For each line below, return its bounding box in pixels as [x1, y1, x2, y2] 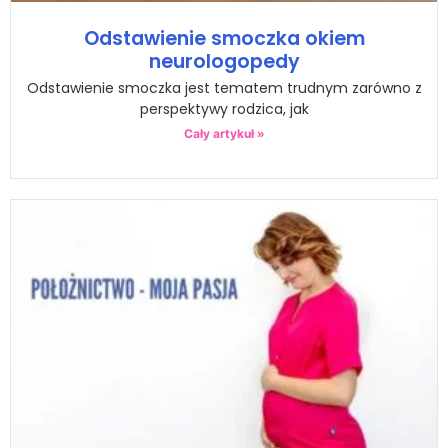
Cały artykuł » [183, 126, 265, 142]
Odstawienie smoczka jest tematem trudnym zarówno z [26, 78, 422, 99]
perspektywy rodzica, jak [139, 99, 309, 120]
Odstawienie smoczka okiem [83, 25, 365, 53]
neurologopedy [148, 48, 300, 76]
